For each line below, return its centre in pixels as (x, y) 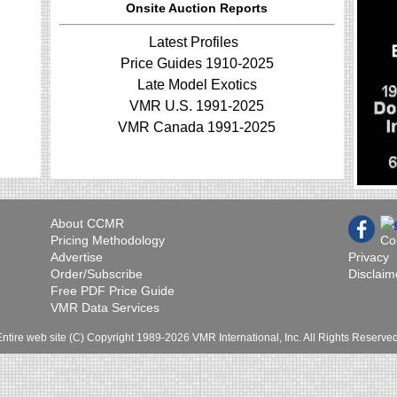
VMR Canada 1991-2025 (197, 128)
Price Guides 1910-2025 (197, 64)
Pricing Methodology (107, 241)
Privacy (369, 257)
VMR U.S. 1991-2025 (197, 106)
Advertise (76, 257)
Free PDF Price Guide (112, 291)
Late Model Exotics (197, 85)
